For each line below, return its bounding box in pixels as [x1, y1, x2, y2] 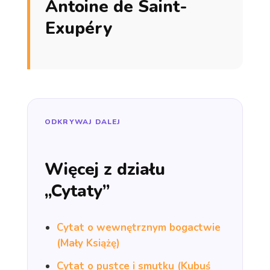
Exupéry [45, 16, 112, 40]
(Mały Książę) [56, 236, 120, 250]
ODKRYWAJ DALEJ [44, 116, 121, 127]
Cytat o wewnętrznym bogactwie [56, 220, 221, 234]
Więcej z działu [44, 157, 165, 181]
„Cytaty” [44, 179, 110, 202]
